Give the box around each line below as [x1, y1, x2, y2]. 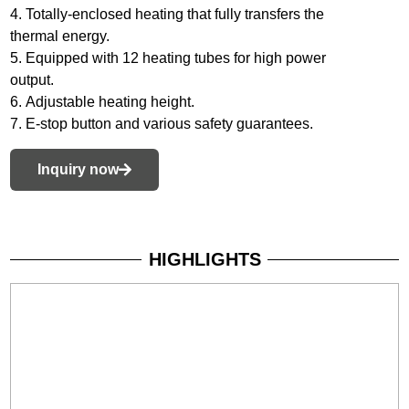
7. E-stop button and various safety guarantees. [10, 116, 314, 132]
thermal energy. [10, 28, 110, 45]
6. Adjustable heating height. [10, 94, 195, 110]
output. [10, 72, 55, 89]
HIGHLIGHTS [148, 249, 261, 270]
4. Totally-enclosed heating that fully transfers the [10, 6, 325, 23]
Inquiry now [37, 161, 120, 177]
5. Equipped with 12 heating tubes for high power [10, 50, 327, 67]
